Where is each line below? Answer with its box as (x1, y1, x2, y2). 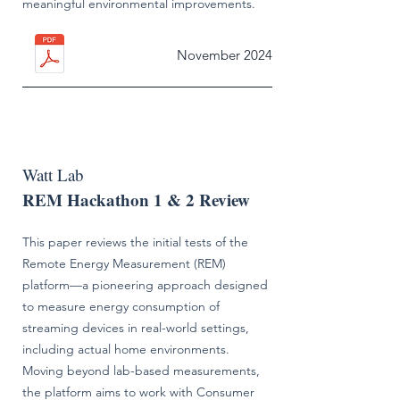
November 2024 (177, 46, 272, 63)
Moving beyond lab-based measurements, (22, 362, 260, 379)
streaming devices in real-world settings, (22, 320, 249, 336)
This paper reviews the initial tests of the (22, 234, 248, 250)
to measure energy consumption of (22, 298, 220, 314)
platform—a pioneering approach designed (22, 277, 268, 293)
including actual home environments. (22, 341, 229, 357)
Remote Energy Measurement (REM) (22, 255, 226, 271)
